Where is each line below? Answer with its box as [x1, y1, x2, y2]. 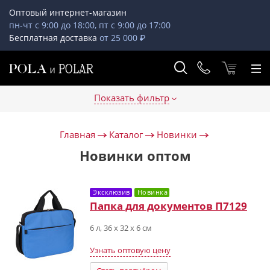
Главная [59, 128, 95, 140]
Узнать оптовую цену [90, 245, 171, 256]
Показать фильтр [94, 92, 169, 104]
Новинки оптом [79, 146, 191, 165]
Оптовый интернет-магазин [9, 7, 127, 18]
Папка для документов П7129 [90, 199, 247, 213]
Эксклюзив [93, 187, 130, 196]
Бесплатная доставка [9, 32, 99, 43]
